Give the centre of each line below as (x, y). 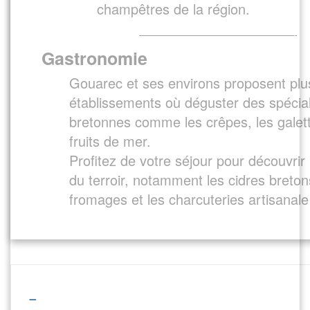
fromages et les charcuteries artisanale (189, 199)
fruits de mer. (110, 141)
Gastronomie (94, 58)
